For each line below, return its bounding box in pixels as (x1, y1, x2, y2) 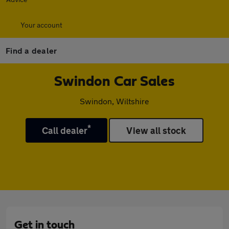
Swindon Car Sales (54, 75, 175, 89)
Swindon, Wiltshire (80, 96, 149, 106)
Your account (20, 20, 62, 29)
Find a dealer (6, 45, 57, 55)
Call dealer (41, 125, 88, 136)
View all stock (126, 125, 187, 136)
